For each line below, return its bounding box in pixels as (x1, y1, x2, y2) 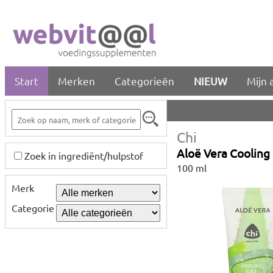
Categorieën (115, 74, 174, 87)
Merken (58, 74, 95, 87)
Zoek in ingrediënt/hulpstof (24, 149, 143, 161)
